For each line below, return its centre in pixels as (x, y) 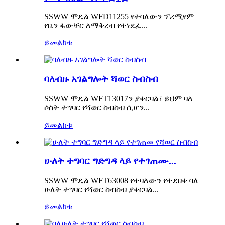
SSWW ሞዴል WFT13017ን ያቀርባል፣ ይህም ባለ (119, 98)
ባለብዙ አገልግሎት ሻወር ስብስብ (101, 79)
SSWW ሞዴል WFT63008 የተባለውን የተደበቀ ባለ (121, 181)
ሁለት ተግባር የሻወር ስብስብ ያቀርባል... (101, 190)
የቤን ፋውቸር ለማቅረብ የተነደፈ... (96, 26)
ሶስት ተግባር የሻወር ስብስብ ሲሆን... (97, 107)
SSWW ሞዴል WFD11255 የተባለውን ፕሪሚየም (119, 17)
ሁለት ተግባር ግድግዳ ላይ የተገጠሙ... (110, 161)
